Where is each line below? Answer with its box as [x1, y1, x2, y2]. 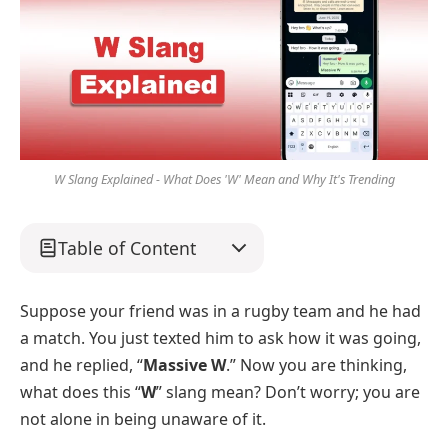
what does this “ [20, 380, 141, 403]
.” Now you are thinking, [226, 353, 407, 376]
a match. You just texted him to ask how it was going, [20, 326, 421, 349]
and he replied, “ [20, 353, 143, 376]
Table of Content [58, 235, 196, 260]
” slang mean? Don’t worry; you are [156, 380, 420, 403]
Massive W [143, 353, 226, 376]
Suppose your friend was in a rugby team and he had [20, 299, 421, 322]
